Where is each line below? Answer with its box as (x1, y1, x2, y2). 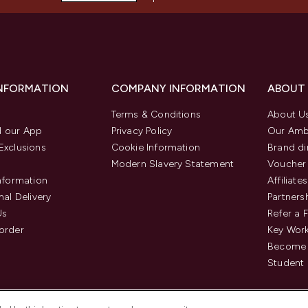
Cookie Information (111, 142, 201, 153)
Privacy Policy (111, 125, 173, 137)
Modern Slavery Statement (111, 158, 234, 170)
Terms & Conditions (111, 109, 201, 120)
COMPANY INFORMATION (111, 82, 245, 95)
